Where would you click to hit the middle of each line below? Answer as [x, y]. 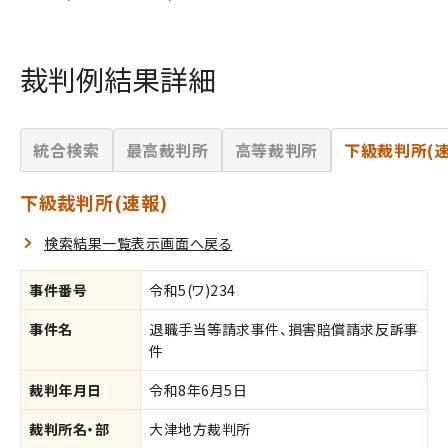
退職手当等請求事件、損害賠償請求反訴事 [284, 328]
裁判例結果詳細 [118, 78]
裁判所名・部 [69, 428]
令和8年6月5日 [198, 389]
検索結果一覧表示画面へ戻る [138, 242]
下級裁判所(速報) [94, 201]
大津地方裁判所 [200, 428]
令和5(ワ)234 [193, 289]
